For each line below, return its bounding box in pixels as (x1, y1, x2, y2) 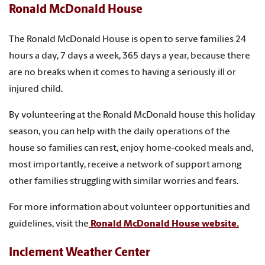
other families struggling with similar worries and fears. (9, 176, 238, 186)
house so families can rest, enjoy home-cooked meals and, (9, 143, 253, 153)
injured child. (9, 84, 63, 94)
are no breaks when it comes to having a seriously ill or (9, 67, 236, 77)
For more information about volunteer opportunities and (9, 202, 250, 212)
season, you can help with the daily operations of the (9, 127, 230, 137)
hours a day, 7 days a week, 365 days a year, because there (9, 51, 250, 61)
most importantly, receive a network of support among (9, 160, 241, 170)
